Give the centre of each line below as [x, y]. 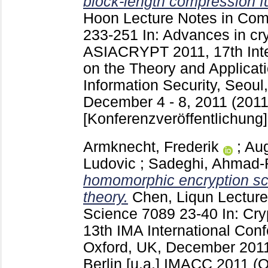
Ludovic [109, 164]
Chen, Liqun [173, 197]
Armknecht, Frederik [151, 147]
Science [112, 214]
